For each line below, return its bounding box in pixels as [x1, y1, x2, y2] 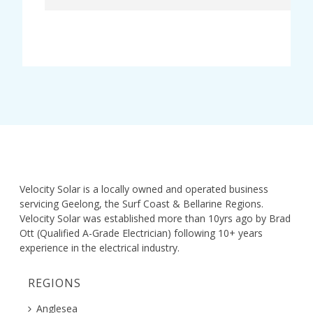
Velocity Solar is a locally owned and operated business [20, 182, 269, 196]
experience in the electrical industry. [20, 240, 180, 254]
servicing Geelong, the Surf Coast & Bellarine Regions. [20, 196, 264, 210]
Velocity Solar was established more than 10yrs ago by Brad [20, 211, 291, 225]
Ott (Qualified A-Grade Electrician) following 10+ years [20, 226, 263, 240]
